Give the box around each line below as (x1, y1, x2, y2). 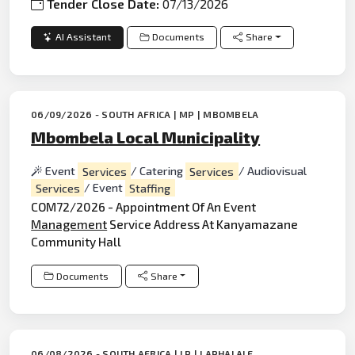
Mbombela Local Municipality (31, 128, 261, 147)
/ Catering (130, 164, 185, 178)
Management (31, 216, 108, 231)
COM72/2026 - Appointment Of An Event (31, 198, 257, 214)
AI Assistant (55, 31, 112, 44)
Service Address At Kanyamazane (107, 216, 299, 231)
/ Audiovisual (238, 164, 307, 178)
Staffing (129, 181, 171, 195)
